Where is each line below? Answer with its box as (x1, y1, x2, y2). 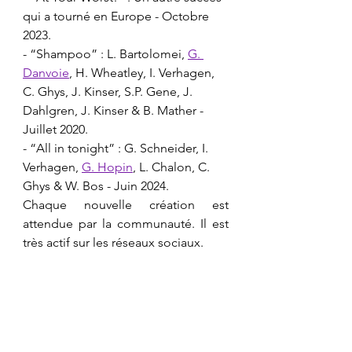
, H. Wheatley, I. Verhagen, (69, 65, 218, 81)
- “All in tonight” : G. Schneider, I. (23, 141, 211, 156)
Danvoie (23, 65, 69, 81)
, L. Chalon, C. (133, 159, 213, 175)
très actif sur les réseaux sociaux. (23, 235, 203, 251)
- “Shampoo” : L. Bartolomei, (23, 46, 188, 62)
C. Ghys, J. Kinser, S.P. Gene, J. (23, 84, 196, 100)
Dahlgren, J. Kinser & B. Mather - (23, 103, 207, 119)
